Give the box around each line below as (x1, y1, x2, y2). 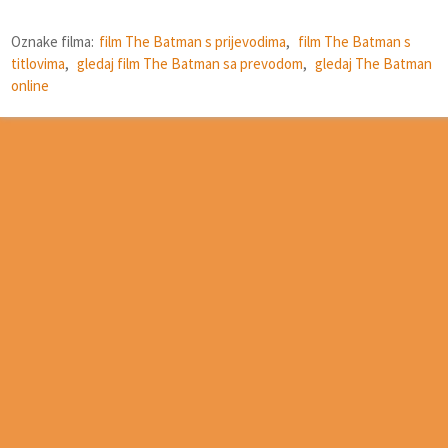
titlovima (11, 53, 65, 73)
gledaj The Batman (315, 53, 432, 73)
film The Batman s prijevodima (99, 31, 286, 51)
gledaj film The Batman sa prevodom (77, 53, 303, 73)
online (11, 75, 49, 95)
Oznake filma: (11, 31, 94, 51)
